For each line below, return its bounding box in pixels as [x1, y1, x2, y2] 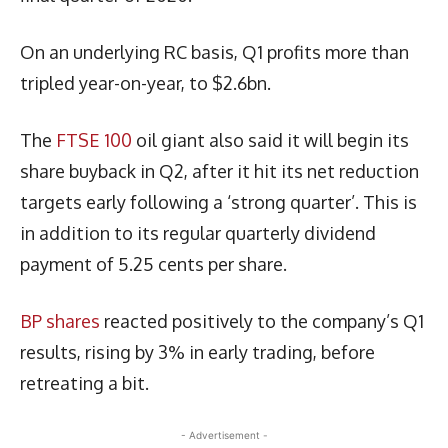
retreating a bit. [20, 371, 149, 394]
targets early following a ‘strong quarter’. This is [20, 190, 417, 213]
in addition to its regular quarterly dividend [20, 221, 376, 244]
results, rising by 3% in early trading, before [20, 340, 375, 363]
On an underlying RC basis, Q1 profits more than [20, 40, 409, 63]
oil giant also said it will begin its [132, 128, 409, 151]
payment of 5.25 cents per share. [20, 252, 287, 275]
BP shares [20, 309, 100, 332]
